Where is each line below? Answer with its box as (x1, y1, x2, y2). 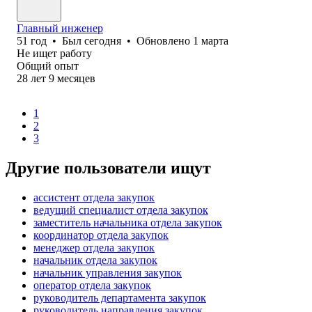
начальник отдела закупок (33, 253, 157, 266)
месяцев (57, 72, 95, 84)
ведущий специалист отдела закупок (33, 203, 208, 216)
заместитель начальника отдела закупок (33, 216, 222, 228)
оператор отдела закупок (33, 279, 151, 291)
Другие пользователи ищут (6, 158, 211, 177)
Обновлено (136, 34, 193, 47)
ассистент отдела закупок (33, 191, 155, 203)
